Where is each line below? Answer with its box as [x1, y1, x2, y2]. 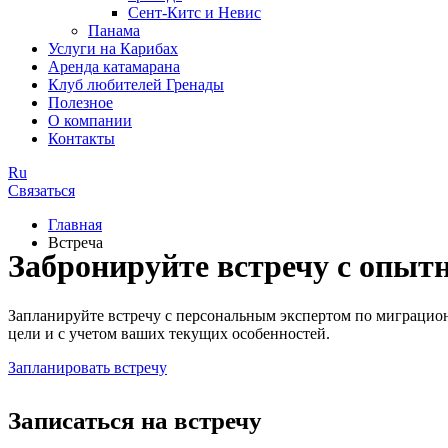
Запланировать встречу [8, 358, 167, 376]
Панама [88, 22, 140, 39]
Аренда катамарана [48, 58, 180, 75]
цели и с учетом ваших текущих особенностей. [8, 324, 330, 342]
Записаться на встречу [8, 406, 262, 434]
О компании [48, 112, 132, 129]
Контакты [48, 130, 115, 147]
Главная [48, 216, 102, 233]
